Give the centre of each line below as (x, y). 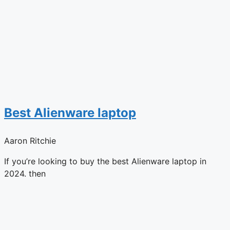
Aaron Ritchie (30, 140)
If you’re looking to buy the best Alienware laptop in (105, 161)
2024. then (25, 173)
